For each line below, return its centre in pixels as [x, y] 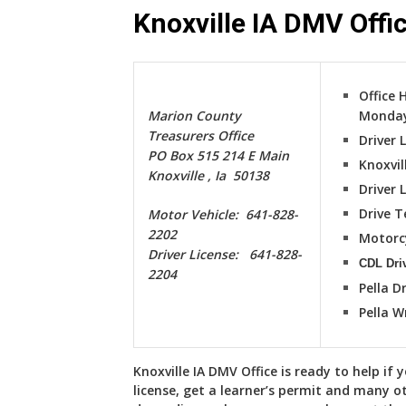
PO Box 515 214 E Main [218, 155]
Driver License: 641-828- [225, 254]
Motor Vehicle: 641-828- [223, 214]
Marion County [194, 116]
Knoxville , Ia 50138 [208, 175]
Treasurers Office [201, 135]
